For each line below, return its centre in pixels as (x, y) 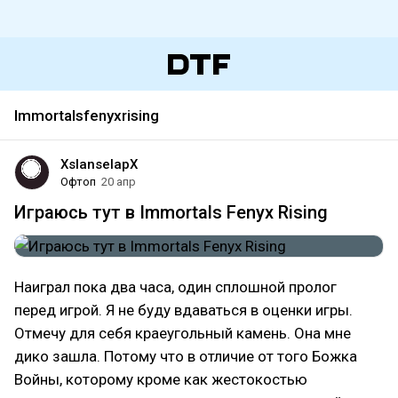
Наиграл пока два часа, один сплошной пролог (175, 287)
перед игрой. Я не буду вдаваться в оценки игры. (183, 310)
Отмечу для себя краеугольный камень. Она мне (183, 333)
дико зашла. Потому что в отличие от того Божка (186, 356)
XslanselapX (99, 164)
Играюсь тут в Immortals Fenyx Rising (171, 212)
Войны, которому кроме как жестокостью (161, 379)
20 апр (119, 182)
